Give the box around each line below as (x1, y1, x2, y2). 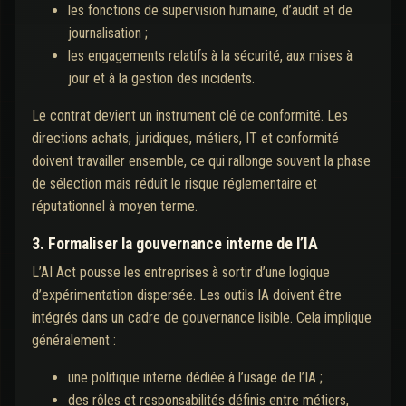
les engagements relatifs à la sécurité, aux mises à (68, 47, 353, 65)
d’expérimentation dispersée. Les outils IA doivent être (32, 286, 342, 304)
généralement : (32, 332, 116, 350)
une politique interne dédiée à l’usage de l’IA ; (68, 369, 323, 387)
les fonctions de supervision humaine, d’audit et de (68, 2, 353, 20)
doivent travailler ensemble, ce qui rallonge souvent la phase (32, 152, 371, 170)
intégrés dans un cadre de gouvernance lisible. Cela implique (32, 309, 372, 327)
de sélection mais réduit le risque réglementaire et (32, 175, 317, 193)
